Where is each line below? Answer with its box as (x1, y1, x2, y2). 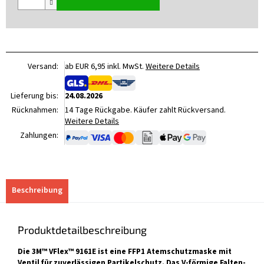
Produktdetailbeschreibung (18, 223, 147, 237)
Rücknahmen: (12, 104, 58, 116)
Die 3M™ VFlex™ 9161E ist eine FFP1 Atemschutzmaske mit (18, 246, 232, 258)
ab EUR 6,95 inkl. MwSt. (65, 61, 146, 73)
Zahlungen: (20, 129, 58, 141)
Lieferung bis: (11, 90, 58, 102)
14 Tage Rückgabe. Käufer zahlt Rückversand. (65, 104, 226, 116)
